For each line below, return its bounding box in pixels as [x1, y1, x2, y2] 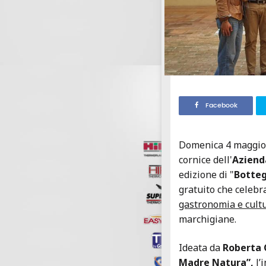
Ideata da [179, 241, 220, 255]
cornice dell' [179, 153, 232, 167]
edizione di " [179, 168, 234, 182]
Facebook [205, 100, 237, 112]
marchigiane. [179, 213, 236, 226]
